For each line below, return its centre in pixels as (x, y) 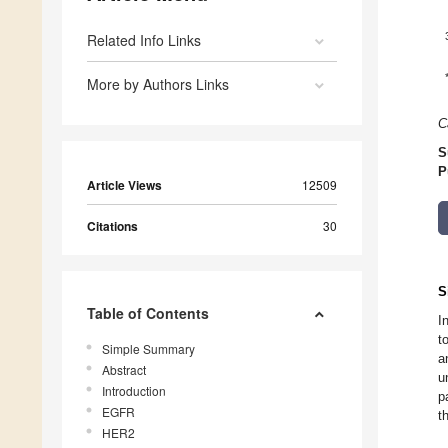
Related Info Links (144, 40)
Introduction (134, 391)
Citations (112, 226)
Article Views (124, 185)
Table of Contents (148, 313)
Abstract (124, 370)
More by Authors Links (158, 84)
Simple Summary (148, 349)
